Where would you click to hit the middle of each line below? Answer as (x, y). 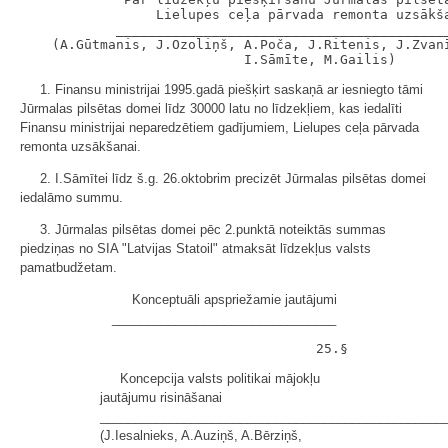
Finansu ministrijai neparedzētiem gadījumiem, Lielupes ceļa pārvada (219, 127)
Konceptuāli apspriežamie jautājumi (234, 299)
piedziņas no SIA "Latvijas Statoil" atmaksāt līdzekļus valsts (195, 248)
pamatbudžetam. (68, 267)
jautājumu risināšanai (161, 397)
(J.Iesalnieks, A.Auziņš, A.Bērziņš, (201, 435)
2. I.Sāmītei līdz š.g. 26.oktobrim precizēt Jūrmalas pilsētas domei (233, 178)
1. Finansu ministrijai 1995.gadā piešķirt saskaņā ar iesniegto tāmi (231, 89)
